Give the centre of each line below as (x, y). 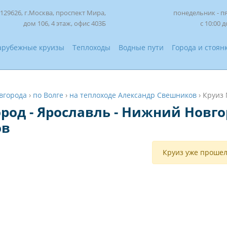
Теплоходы (91, 47)
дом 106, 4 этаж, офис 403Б (65, 23)
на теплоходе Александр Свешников (133, 95)
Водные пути (141, 47)
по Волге (48, 95)
